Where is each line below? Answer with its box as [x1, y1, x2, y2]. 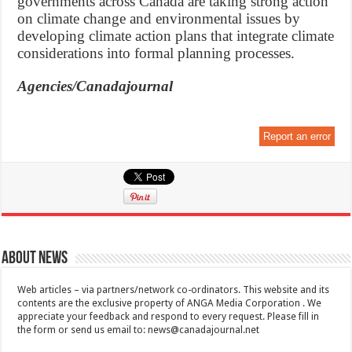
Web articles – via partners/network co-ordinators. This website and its [17, 284, 330, 296]
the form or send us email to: [17, 324, 148, 336]
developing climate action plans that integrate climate [17, 27, 335, 45]
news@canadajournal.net [148, 324, 260, 336]
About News [2, 250, 68, 269]
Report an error [262, 130, 331, 143]
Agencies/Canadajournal [17, 78, 174, 95]
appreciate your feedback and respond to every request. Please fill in [17, 311, 320, 323]
